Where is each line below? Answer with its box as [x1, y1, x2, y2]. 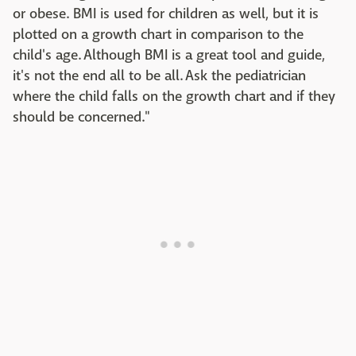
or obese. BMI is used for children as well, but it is [13, 5, 319, 24]
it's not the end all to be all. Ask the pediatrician [13, 67, 306, 86]
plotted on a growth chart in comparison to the [13, 25, 304, 44]
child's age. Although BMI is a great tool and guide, [13, 46, 325, 65]
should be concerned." [13, 108, 150, 127]
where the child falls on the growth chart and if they [13, 87, 335, 106]
